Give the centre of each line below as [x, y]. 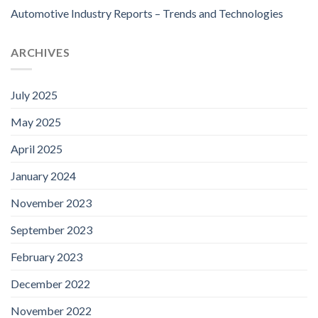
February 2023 [46, 257]
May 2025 [36, 122]
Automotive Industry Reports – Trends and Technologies [147, 13]
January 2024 [43, 176]
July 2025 [34, 95]
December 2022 [50, 284]
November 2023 [51, 203]
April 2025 [37, 149]
